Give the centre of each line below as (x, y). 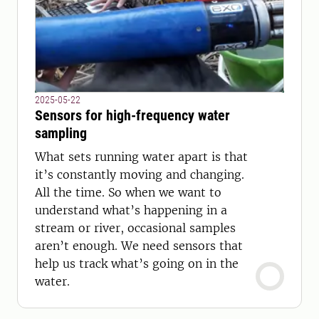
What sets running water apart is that (141, 157)
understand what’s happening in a (131, 210)
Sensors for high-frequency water (132, 115)
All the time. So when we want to (128, 192)
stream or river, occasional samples (135, 228)
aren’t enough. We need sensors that (139, 246)
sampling (61, 133)
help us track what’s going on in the (137, 263)
